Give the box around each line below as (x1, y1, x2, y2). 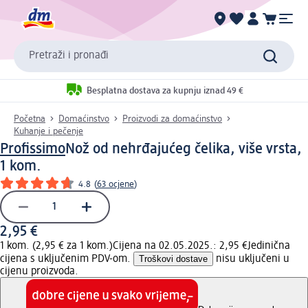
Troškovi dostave (139, 253, 208, 264)
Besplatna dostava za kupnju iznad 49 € (86, 86, 243, 96)
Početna (14, 113, 45, 124)
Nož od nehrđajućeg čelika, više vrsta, (65, 141, 302, 157)
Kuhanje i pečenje (14, 126, 83, 136)
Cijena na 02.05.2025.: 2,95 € (113, 240, 247, 252)
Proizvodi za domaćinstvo (122, 113, 222, 124)
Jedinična (247, 240, 290, 252)
